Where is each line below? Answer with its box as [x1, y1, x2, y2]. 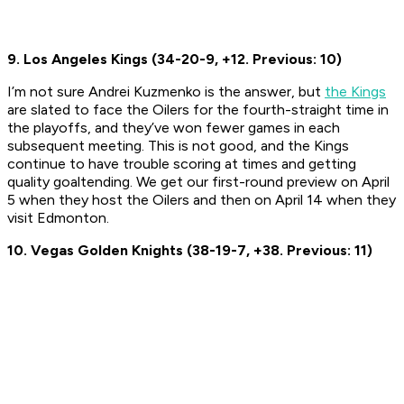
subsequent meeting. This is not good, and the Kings [7, 137, 349, 155]
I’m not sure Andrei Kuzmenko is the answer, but [7, 83, 325, 101]
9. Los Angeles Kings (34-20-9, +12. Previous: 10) [7, 50, 342, 69]
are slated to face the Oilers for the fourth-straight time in [7, 101, 389, 119]
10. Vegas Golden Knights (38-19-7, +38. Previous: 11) [7, 242, 372, 260]
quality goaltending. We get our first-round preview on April [7, 173, 390, 191]
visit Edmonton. [7, 209, 109, 227]
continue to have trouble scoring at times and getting [7, 155, 356, 173]
